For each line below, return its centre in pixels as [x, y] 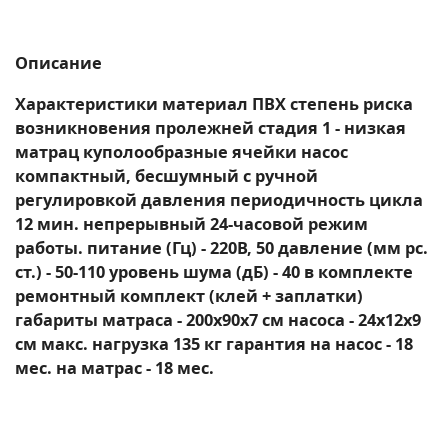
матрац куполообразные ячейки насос [181, 151]
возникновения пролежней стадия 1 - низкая [210, 127]
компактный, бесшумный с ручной [166, 175]
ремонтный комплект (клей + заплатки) [189, 295]
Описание [58, 63]
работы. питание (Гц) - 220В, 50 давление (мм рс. [221, 247]
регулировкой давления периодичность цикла [219, 199]
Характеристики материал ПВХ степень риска [214, 103]
